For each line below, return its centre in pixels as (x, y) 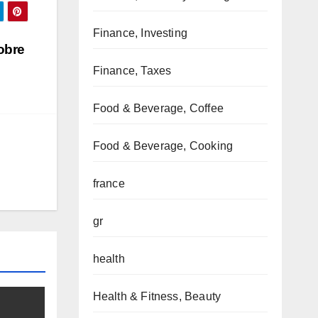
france (109, 183)
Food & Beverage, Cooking (163, 146)
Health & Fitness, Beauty (157, 296)
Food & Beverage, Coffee (158, 108)
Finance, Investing (140, 33)
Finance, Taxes (132, 71)
